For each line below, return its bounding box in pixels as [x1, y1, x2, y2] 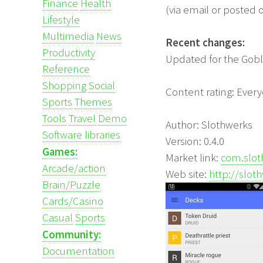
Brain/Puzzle [42, 177, 100, 191]
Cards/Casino [42, 194, 103, 208]
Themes [75, 95, 112, 109]
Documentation [42, 244, 114, 258]
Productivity [42, 45, 95, 59]
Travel [69, 111, 96, 125]
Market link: [166, 150, 221, 164]
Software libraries [42, 127, 120, 141]
